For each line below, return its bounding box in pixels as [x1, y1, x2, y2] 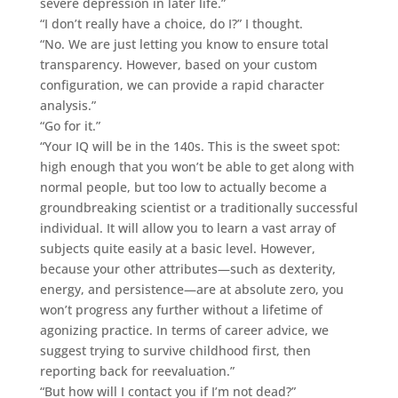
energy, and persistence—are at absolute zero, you [39, 280, 344, 298]
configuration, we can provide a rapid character [39, 76, 324, 93]
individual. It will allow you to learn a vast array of [39, 219, 336, 236]
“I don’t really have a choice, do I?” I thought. [39, 14, 303, 32]
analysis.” [39, 96, 96, 114]
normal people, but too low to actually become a [39, 178, 327, 195]
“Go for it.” [39, 116, 100, 134]
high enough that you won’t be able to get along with [39, 157, 354, 175]
